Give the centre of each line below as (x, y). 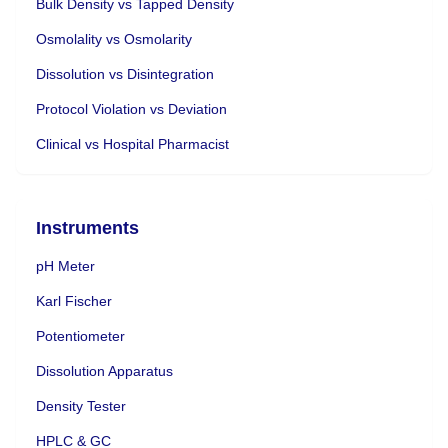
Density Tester (81, 405)
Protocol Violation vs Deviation (131, 108)
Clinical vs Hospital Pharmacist (132, 143)
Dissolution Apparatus (104, 370)
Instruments (87, 227)
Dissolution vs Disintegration (125, 73)
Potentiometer (80, 335)
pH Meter (65, 265)
